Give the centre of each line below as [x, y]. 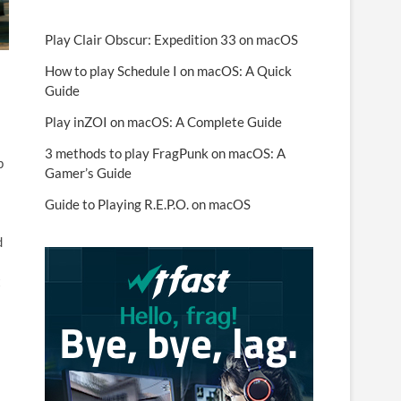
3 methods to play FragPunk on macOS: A [165, 153]
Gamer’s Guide [88, 173]
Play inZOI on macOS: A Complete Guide [163, 122]
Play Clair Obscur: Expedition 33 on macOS [171, 39]
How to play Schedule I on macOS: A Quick [168, 71]
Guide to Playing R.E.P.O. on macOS [148, 204]
